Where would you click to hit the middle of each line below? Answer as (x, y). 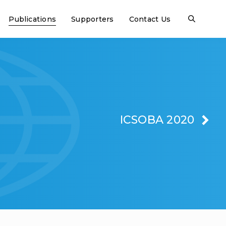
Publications (33, 19)
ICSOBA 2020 (157, 120)
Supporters (93, 19)
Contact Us (150, 19)
